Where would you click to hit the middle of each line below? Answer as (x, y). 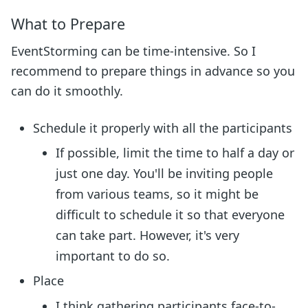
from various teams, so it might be (157, 194)
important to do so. (112, 255)
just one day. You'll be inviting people (164, 173)
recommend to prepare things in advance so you (153, 70)
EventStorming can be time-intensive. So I (133, 51)
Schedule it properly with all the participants (163, 128)
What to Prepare (68, 23)
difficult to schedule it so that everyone (170, 214)
